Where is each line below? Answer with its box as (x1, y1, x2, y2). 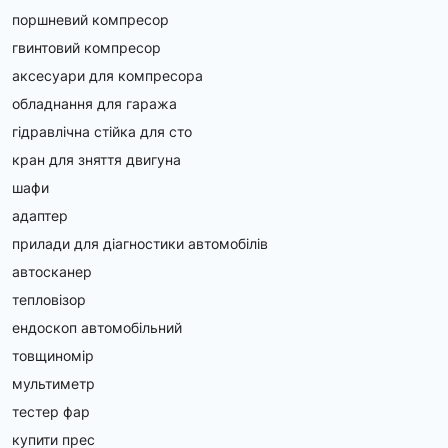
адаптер (12, 206, 68, 224)
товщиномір (12, 346, 94, 364)
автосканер (12, 262, 92, 280)
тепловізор (12, 290, 86, 308)
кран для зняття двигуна (12, 150, 181, 168)
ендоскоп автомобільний (12, 318, 182, 336)
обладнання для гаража (12, 94, 177, 112)
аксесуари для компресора (12, 66, 203, 84)
